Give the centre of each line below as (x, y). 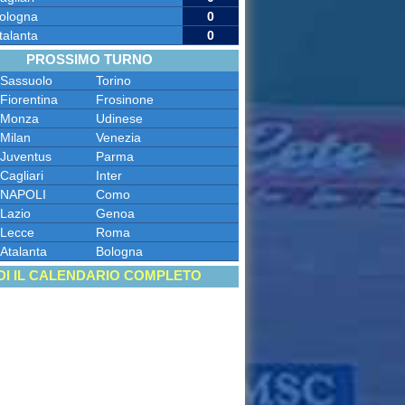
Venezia (118, 138)
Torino (113, 81)
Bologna (119, 252)
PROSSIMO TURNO (90, 60)
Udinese (119, 119)
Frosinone (124, 100)
